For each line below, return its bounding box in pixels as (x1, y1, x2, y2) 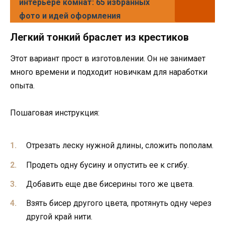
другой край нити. (26, 211, 92, 221)
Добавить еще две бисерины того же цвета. (26, 179, 194, 189)
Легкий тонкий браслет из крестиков (10, 31, 189, 43)
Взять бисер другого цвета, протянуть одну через (26, 198, 211, 208)
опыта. (10, 80, 35, 90)
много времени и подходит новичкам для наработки (10, 67, 207, 77)
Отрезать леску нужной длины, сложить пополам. (26, 141, 213, 151)
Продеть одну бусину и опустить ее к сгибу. (26, 160, 189, 170)
